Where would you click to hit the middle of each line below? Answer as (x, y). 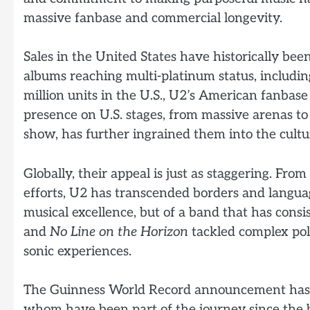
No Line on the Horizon (119, 232)
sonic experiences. (77, 251)
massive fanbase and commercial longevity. (153, 18)
